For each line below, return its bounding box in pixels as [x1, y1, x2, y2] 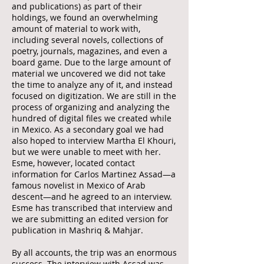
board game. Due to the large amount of [12, 57, 171, 68]
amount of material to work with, [12, 23, 140, 34]
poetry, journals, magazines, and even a [12, 45, 167, 57]
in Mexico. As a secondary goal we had [12, 124, 164, 135]
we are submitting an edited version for [12, 213, 169, 225]
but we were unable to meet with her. [12, 146, 161, 157]
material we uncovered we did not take [12, 68, 166, 79]
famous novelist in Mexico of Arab [12, 180, 146, 191]
